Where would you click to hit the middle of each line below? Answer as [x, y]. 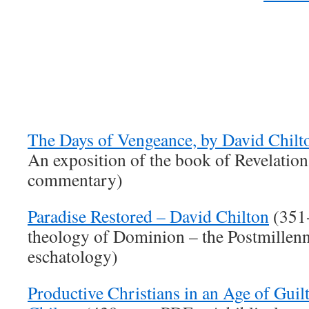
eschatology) [73, 256]
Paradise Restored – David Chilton [148, 216]
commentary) [75, 179]
